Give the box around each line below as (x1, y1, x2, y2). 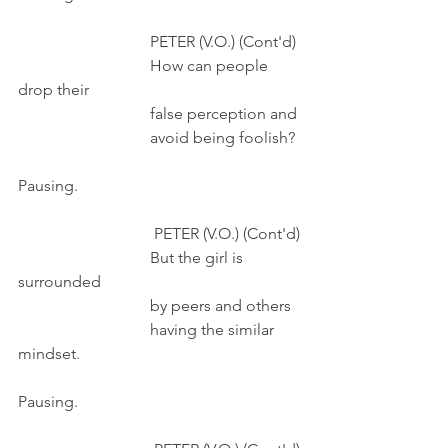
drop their (18, 80, 89, 99)
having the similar (18, 320, 150, 339)
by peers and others (150, 296, 295, 315)
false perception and (150, 104, 297, 123)
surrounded (18, 272, 101, 291)
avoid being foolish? (150, 128, 295, 147)
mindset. (18, 344, 80, 363)
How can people (18, 56, 150, 75)
